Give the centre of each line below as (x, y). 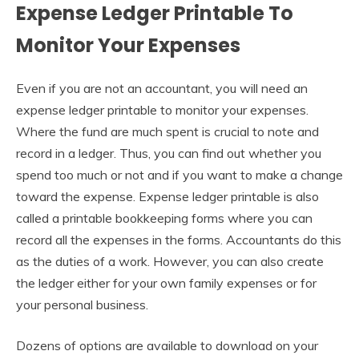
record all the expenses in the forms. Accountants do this (179, 239)
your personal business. (82, 304)
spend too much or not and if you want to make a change (179, 174)
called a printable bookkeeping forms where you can (164, 218)
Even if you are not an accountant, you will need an (162, 88)
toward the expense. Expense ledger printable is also (167, 196)
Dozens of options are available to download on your (167, 345)
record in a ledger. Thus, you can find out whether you (169, 153)
